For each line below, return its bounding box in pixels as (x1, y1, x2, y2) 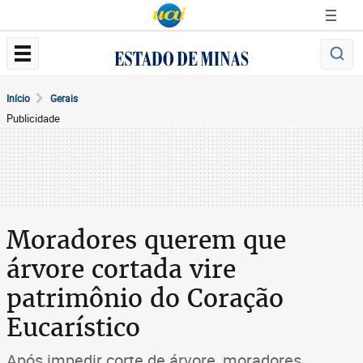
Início (6, 92, 30, 105)
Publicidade (6, 111, 60, 126)
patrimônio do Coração (6, 282, 284, 314)
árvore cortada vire (6, 253, 236, 285)
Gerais (50, 92, 78, 105)
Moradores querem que (6, 224, 286, 256)
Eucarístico (6, 311, 140, 344)
